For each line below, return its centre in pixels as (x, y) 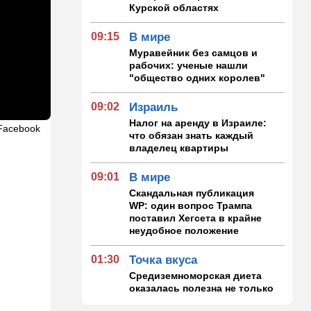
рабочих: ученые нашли (189, 65)
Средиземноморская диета (196, 275)
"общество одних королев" (197, 77)
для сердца (158, 300)
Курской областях (174, 7)
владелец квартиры (179, 148)
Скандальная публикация (192, 193)
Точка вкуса (163, 260)
